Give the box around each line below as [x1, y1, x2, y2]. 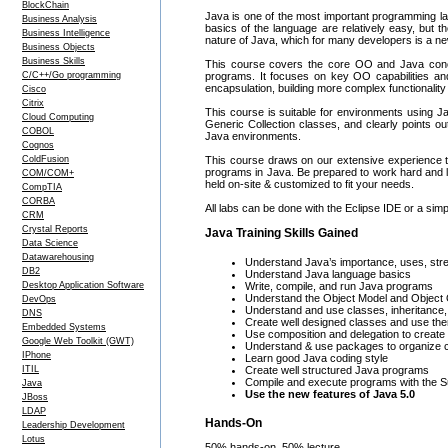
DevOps [22, 294, 56, 304]
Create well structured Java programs [245, 364, 429, 376]
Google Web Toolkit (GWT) [22, 336, 134, 346]
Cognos [22, 140, 54, 150]
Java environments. [205, 130, 301, 142]
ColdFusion [22, 154, 69, 164]
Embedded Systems [22, 322, 106, 332]
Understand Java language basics [245, 268, 411, 280]
